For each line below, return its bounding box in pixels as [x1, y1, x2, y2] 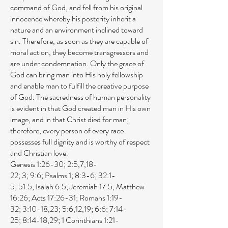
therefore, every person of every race [10, 125, 124, 136]
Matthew [116, 181, 145, 192]
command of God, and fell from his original [10, 2, 142, 13]
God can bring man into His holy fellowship [10, 69, 143, 80]
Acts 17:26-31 [32, 192, 76, 204]
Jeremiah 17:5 [70, 181, 112, 192]
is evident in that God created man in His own [10, 102, 151, 114]
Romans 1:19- [79, 192, 123, 204]
